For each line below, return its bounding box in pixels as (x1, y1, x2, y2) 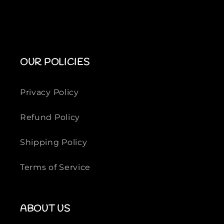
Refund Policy (20, 112, 80, 122)
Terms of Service (20, 162, 91, 172)
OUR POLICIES (20, 55, 90, 69)
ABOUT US (20, 202, 70, 215)
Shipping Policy (20, 137, 87, 147)
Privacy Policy (20, 87, 79, 97)
